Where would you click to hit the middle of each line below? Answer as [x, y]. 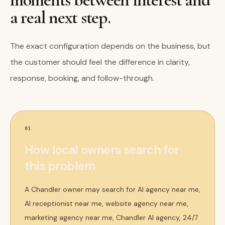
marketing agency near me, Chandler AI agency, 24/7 [111, 217]
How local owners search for [102, 150]
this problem [60, 166]
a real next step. [60, 17]
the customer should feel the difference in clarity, [100, 62]
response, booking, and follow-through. [82, 78]
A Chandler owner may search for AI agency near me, [113, 189]
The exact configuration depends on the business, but [110, 46]
